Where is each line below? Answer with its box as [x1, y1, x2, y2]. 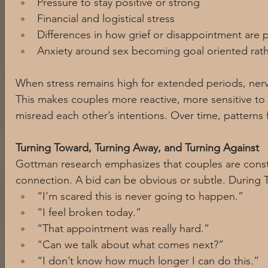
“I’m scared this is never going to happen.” [37, 190, 243, 203]
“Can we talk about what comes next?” [37, 238, 224, 252]
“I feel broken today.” [37, 206, 141, 220]
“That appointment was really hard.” [37, 222, 209, 236]
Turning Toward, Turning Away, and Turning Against [16, 141, 259, 155]
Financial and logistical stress [37, 12, 175, 26]
